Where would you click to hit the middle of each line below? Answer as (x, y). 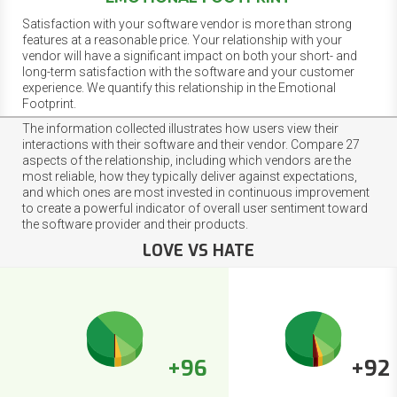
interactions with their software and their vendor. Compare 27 (191, 144)
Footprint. (49, 103)
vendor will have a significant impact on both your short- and (190, 55)
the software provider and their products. (135, 224)
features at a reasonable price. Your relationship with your (182, 39)
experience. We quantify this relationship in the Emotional (179, 87)
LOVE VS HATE (198, 250)
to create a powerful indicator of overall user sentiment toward (195, 208)
